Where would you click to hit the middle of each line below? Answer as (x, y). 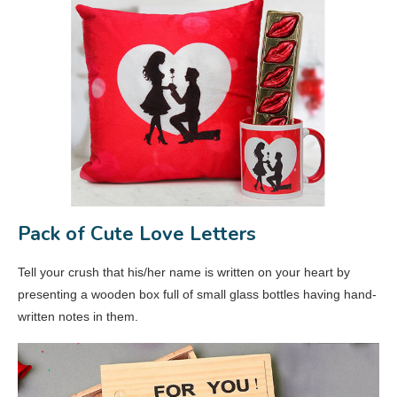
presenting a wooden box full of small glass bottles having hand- (197, 294)
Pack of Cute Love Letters (137, 234)
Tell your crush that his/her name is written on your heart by (184, 272)
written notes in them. (78, 316)
